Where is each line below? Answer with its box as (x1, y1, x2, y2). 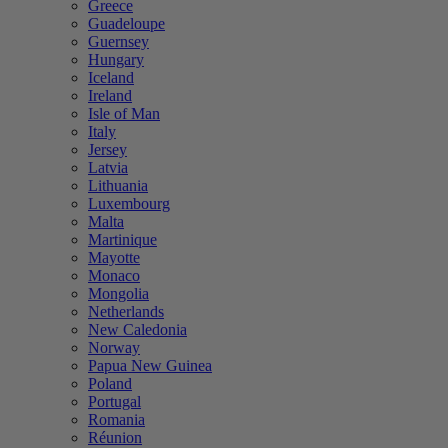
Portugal (88, 393, 141, 411)
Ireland (88, 87, 132, 105)
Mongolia (88, 285, 149, 303)
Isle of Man (88, 105, 160, 123)
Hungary (88, 51, 144, 69)
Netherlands (88, 303, 164, 321)
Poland (88, 375, 132, 393)
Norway (88, 339, 140, 357)
